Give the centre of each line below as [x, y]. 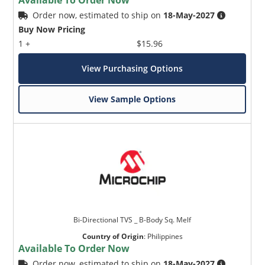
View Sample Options [132, 99]
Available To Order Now [74, 248]
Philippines [165, 236]
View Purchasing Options [132, 68]
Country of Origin [113, 236]
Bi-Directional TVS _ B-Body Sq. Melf [132, 219]
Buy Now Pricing [52, 29]
